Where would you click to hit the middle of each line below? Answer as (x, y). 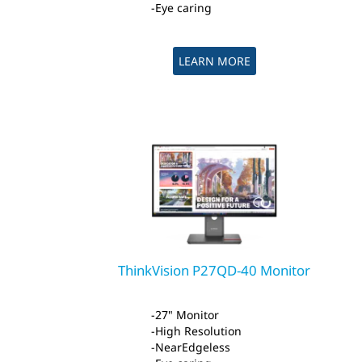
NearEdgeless (193, 347)
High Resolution (199, 331)
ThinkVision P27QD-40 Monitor (215, 271)
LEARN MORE (214, 61)
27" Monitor (187, 315)
